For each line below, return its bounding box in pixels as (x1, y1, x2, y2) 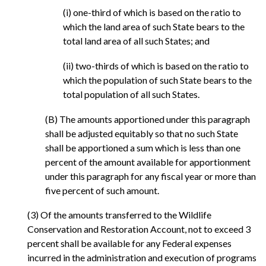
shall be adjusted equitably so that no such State (45, 127, 238, 139)
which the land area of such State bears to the (63, 21, 245, 33)
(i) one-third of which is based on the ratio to (63, 7, 241, 18)
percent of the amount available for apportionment (45, 156, 251, 167)
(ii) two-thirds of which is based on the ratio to (63, 59, 249, 71)
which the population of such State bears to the (63, 74, 252, 85)
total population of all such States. (63, 88, 199, 100)
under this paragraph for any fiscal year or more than (45, 170, 256, 182)
